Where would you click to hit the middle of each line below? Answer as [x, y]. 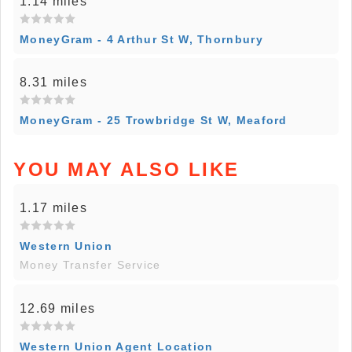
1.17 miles [53, 208]
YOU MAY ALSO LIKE [126, 169]
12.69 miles [58, 308]
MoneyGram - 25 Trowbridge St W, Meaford [154, 120]
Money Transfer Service [90, 265]
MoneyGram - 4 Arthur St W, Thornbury [141, 39]
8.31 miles [53, 82]
